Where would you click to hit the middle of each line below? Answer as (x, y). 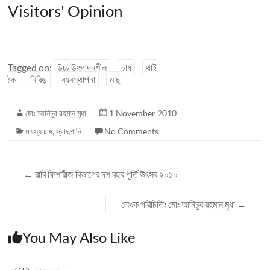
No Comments (132, 131)
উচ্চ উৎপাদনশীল (82, 67)
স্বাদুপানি (69, 131)
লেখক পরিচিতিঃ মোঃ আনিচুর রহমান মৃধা (179, 204)
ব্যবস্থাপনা (79, 80)
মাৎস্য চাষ (39, 131)
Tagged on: (31, 67)
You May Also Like (79, 237)
